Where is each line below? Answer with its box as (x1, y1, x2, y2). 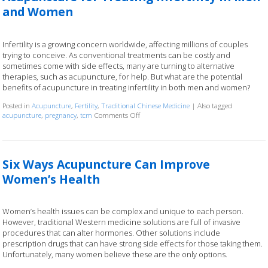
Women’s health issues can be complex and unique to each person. (2, 206, 244, 217)
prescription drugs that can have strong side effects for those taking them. (2, 238, 263, 249)
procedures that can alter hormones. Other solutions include (2, 227, 221, 239)
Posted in (2, 100, 32, 110)
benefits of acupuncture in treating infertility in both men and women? (2, 81, 251, 93)
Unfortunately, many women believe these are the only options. (2, 249, 230, 260)
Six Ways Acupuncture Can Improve (2, 156, 211, 172)
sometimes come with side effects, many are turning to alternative (2, 60, 235, 71)
